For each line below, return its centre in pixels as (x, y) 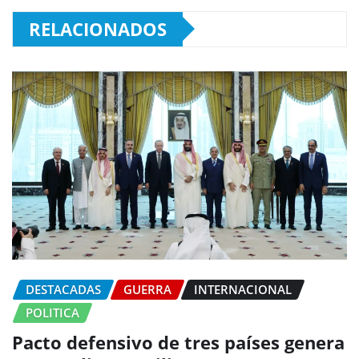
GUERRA (147, 289)
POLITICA (52, 312)
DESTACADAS (63, 289)
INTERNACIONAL (243, 289)
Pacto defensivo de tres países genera (178, 342)
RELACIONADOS (98, 28)
